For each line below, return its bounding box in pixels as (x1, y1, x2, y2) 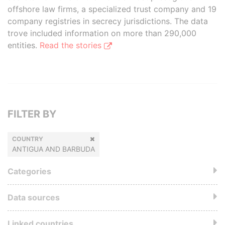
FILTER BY (8, 108, 56, 120)
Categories (8, 166, 51, 176)
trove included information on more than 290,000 (8, 28, 196, 38)
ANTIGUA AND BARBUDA (12, 145, 95, 153)
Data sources (8, 192, 60, 202)
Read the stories (40, 40, 104, 50)
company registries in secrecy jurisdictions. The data (8, 16, 208, 26)
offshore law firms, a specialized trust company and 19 (8, 4, 216, 14)
